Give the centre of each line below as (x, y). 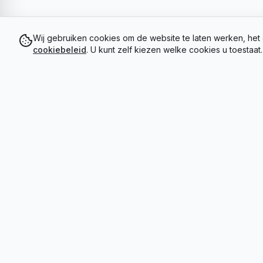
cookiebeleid (60, 50)
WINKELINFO (57, 251)
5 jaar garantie (72, 188)
